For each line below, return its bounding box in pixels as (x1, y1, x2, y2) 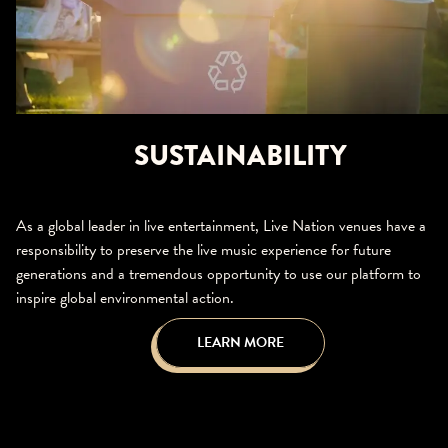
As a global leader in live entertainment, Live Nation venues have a (16, 213, 426, 238)
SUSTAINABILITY (133, 134, 347, 176)
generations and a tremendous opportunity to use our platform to (16, 261, 421, 286)
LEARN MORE (196, 331, 284, 353)
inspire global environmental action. (16, 285, 234, 310)
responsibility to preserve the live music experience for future (16, 237, 391, 262)
